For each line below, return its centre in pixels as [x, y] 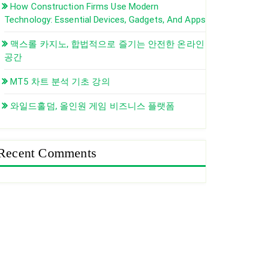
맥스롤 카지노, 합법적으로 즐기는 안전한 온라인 [107, 44]
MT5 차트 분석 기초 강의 [60, 81]
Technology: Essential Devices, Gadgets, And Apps [105, 19]
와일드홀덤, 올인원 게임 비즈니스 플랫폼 [93, 106]
